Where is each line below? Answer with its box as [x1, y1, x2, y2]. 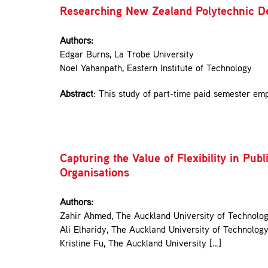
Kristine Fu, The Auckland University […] [60, 240, 221, 249]
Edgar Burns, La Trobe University [60, 51, 194, 60]
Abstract [60, 90, 93, 99]
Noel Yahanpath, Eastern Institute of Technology [60, 65, 252, 74]
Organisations [60, 168, 129, 179]
